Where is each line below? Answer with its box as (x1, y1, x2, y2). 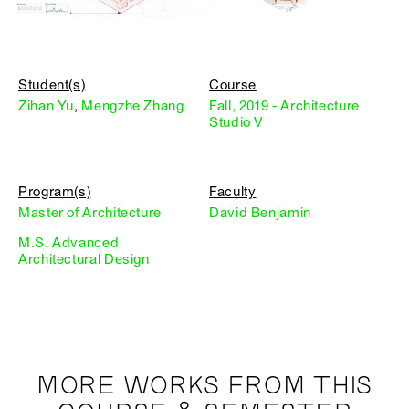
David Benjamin (209, 204, 311, 221)
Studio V (209, 113, 265, 131)
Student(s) (18, 76, 86, 93)
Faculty (209, 183, 257, 200)
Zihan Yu (18, 97, 75, 114)
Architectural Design (18, 250, 150, 267)
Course (209, 76, 257, 93)
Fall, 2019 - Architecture (209, 97, 360, 114)
